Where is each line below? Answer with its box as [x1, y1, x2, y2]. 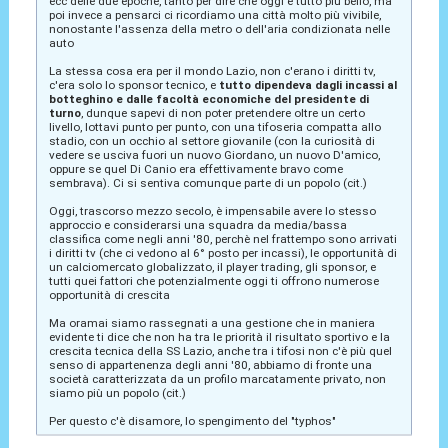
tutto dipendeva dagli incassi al [218, 77, 397, 92]
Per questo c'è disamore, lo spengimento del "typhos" [48, 413, 336, 428]
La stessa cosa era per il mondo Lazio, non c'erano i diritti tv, [48, 63, 375, 78]
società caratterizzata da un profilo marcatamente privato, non [48, 371, 386, 386]
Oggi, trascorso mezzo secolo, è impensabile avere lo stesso [48, 203, 376, 218]
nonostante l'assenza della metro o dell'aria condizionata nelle [48, 21, 390, 36]
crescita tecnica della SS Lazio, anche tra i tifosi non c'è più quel [48, 343, 392, 358]
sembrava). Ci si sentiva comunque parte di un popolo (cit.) [48, 175, 367, 190]
